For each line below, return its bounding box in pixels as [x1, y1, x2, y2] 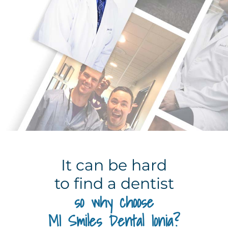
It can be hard [61, 156, 167, 175]
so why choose [74, 190, 154, 215]
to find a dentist [54, 174, 174, 193]
